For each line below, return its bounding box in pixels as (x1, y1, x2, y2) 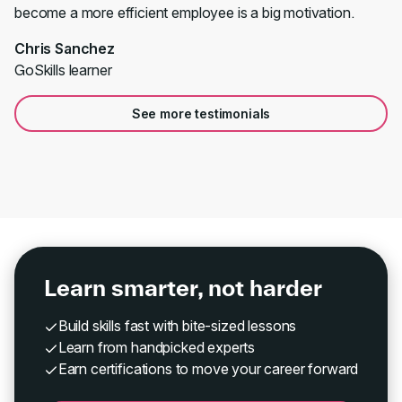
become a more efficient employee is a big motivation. (14, 4, 354, 22)
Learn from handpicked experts (57, 338, 256, 356)
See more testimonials (131, 106, 271, 121)
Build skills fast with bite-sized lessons (57, 317, 297, 335)
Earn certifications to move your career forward (57, 360, 359, 378)
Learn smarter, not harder (43, 275, 322, 301)
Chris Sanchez (14, 39, 115, 57)
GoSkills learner (14, 61, 112, 79)
